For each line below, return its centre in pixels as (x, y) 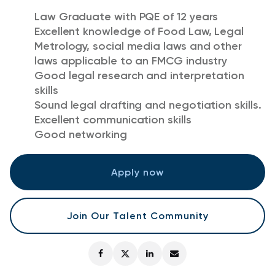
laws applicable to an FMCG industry (131, 61)
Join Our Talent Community (137, 215)
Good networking (81, 134)
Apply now (137, 172)
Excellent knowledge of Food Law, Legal (139, 31)
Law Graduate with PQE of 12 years (126, 17)
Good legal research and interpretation (139, 76)
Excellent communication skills (113, 120)
